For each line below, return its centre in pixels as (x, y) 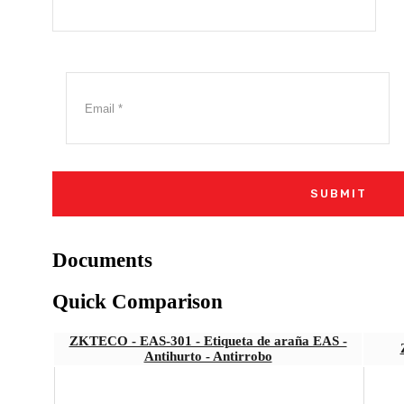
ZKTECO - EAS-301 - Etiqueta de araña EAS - (208, 341)
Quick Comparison (138, 302)
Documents (102, 260)
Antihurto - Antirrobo (208, 357)
